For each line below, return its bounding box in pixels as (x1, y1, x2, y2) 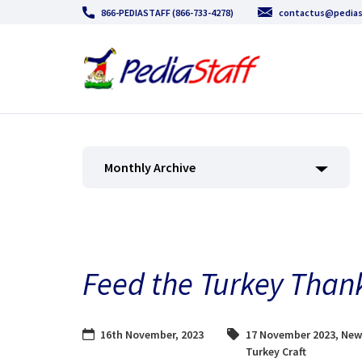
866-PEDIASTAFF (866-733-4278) (101, 6, 234, 19)
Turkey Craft (245, 343, 306, 359)
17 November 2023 (245, 326, 335, 342)
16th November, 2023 (100, 326, 204, 342)
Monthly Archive (104, 159, 196, 175)
